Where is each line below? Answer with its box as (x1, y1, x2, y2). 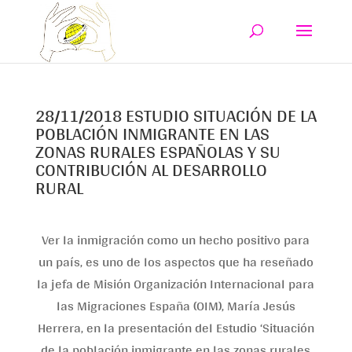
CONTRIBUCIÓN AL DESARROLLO (35, 153, 267, 186)
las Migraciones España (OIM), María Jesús (56, 293, 295, 317)
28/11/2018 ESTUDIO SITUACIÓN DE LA (35, 99, 317, 132)
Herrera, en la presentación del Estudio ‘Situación (37, 315, 314, 339)
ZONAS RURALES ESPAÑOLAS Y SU (35, 135, 280, 168)
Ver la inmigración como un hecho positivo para (42, 227, 310, 251)
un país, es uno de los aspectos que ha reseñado (38, 249, 313, 273)
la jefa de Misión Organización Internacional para (37, 271, 315, 295)
